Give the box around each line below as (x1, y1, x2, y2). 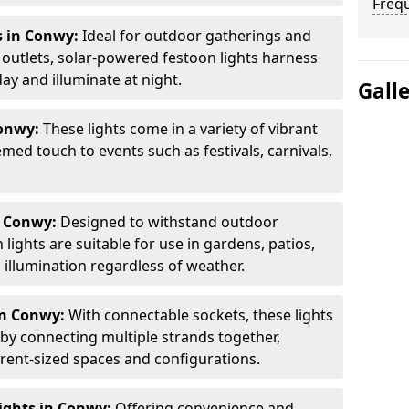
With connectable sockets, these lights (65, 305, 333, 325)
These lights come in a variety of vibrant (39, 119, 318, 139)
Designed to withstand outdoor (57, 212, 278, 232)
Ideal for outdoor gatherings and (79, 26, 311, 46)
